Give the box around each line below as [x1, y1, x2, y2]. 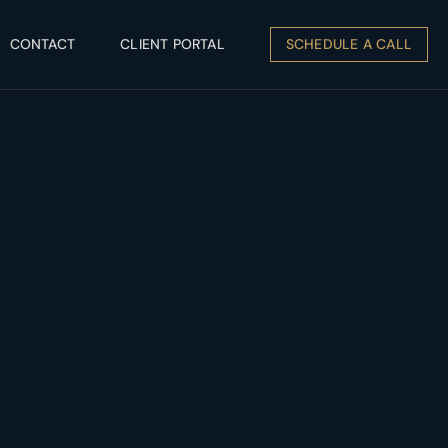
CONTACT [9, 35, 76, 53]
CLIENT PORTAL [120, 35, 225, 53]
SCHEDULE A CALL [285, 35, 412, 53]
